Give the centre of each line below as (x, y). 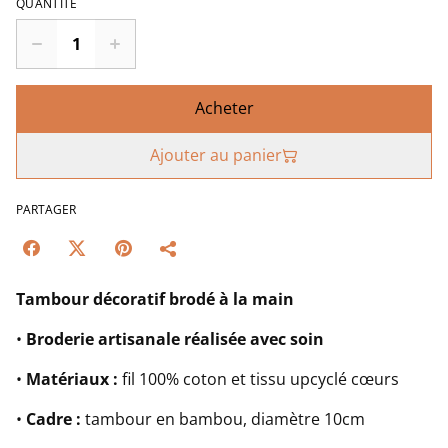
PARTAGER (46, 210)
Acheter (224, 108)
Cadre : (53, 419)
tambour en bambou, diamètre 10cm (223, 419)
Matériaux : (72, 379)
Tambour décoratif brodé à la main (155, 299)
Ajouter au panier (216, 155)
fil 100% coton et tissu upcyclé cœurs (258, 379)
